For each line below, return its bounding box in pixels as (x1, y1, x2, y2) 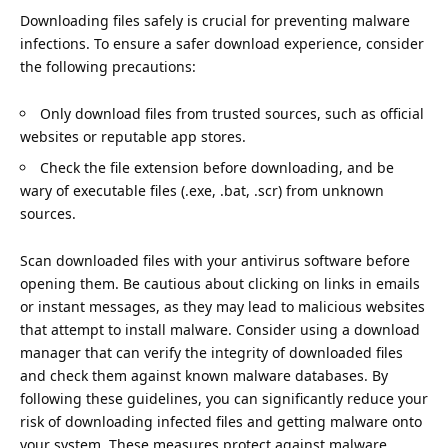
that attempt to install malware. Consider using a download (20, 319, 420, 339)
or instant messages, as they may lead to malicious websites (20, 296, 425, 316)
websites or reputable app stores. (20, 126, 246, 146)
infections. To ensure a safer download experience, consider (20, 33, 424, 53)
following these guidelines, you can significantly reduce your (20, 388, 428, 408)
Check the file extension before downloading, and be (40, 157, 394, 177)
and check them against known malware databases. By (20, 365, 388, 385)
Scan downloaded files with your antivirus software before (20, 250, 410, 270)
